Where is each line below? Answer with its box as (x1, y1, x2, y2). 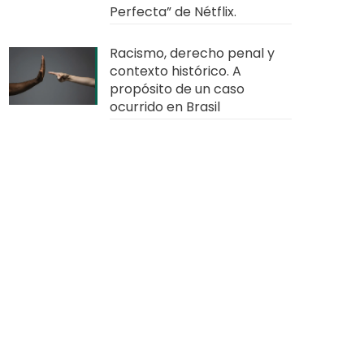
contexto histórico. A (110, 62, 242, 80)
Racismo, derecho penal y (110, 44, 275, 63)
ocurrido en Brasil (110, 97, 221, 116)
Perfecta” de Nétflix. (110, 2, 237, 21)
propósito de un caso (110, 80, 245, 98)
